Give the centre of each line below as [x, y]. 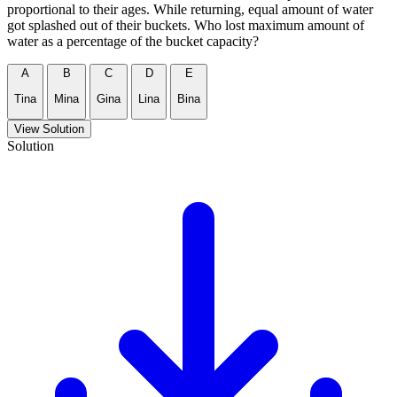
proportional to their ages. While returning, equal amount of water [190, 10]
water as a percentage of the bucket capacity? [133, 42]
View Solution [49, 129]
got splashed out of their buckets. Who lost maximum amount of [186, 26]
